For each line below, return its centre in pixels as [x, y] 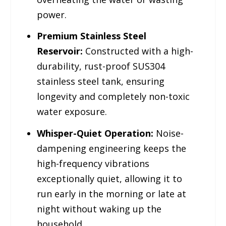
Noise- [168, 133]
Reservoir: [60, 51]
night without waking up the [99, 209]
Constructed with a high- [138, 51]
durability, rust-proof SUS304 [101, 66]
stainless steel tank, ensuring [100, 81]
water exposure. [72, 112]
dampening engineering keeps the [111, 148]
